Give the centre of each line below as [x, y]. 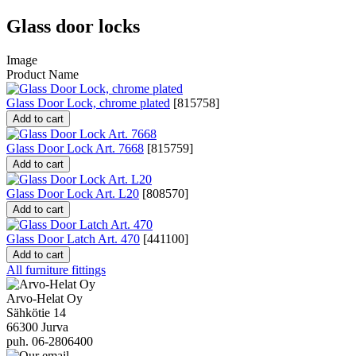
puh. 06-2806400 [50, 341]
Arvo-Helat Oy [44, 298]
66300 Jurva [37, 327]
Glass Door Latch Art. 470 [73, 238]
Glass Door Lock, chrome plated [88, 103]
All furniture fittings [56, 269]
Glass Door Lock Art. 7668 [75, 148]
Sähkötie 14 [36, 312]
